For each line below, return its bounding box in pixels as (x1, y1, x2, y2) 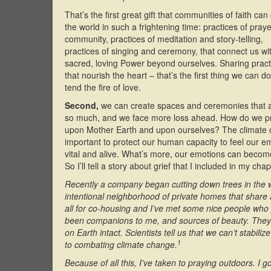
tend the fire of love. (65, 81, 141, 94)
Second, (65, 99, 99, 112)
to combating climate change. (65, 238, 177, 251)
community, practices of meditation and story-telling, (65, 33, 263, 45)
